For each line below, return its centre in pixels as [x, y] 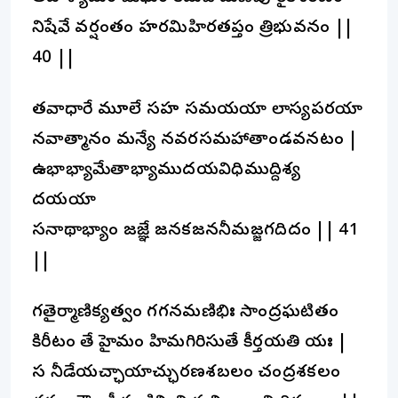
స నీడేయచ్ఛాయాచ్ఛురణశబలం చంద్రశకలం [187, 373]
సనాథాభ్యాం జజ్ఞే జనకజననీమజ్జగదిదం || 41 [195, 231]
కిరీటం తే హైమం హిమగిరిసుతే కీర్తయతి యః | [190, 343]
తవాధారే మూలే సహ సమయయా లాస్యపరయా [198, 110]
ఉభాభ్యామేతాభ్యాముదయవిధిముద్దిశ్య [167, 171]
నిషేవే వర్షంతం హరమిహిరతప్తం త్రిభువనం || [193, 28]
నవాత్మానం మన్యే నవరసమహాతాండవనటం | [195, 140]
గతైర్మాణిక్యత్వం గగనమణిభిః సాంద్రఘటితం [186, 313]
